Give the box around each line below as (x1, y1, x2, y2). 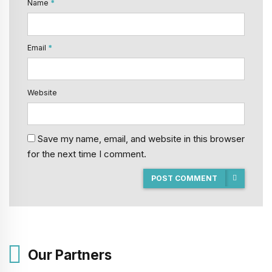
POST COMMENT (151, 173, 218, 183)
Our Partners (27, 246, 112, 263)
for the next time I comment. (27, 148, 146, 160)
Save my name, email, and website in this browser (38, 132, 245, 144)
